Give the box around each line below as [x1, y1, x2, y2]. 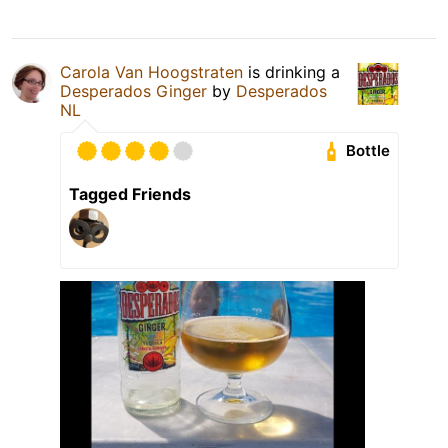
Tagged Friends [69, 183, 191, 204]
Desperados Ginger [60, 80, 207, 101]
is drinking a [243, 61, 340, 82]
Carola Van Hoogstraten [60, 61, 243, 82]
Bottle [346, 141, 391, 161]
